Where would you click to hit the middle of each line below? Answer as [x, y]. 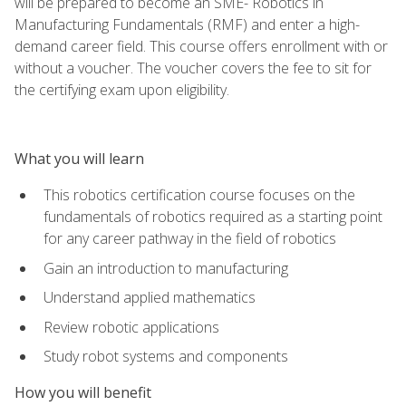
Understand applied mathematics [150, 298]
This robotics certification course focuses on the [199, 194]
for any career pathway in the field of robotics [190, 238]
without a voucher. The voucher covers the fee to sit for [193, 68]
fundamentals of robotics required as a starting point [213, 216]
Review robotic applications [131, 327]
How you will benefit [83, 393]
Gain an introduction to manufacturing [166, 268]
